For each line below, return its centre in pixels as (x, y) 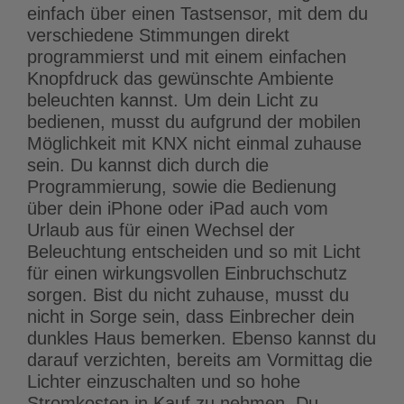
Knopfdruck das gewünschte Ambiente (180, 79)
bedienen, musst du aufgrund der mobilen (194, 122)
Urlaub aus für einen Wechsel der (161, 230)
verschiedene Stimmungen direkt (158, 36)
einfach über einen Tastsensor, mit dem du (197, 14)
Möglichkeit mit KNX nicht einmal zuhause (194, 144)
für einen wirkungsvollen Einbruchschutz (187, 274)
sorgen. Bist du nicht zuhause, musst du (188, 295)
